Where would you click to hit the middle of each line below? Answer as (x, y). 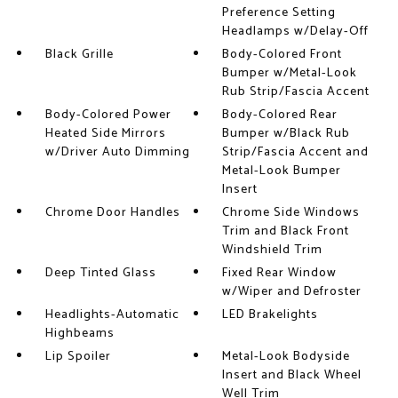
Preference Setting (279, 13)
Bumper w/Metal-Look (290, 74)
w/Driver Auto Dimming (117, 153)
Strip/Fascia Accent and (296, 153)
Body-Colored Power (108, 115)
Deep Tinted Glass (100, 274)
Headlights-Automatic (112, 315)
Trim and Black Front (286, 232)
